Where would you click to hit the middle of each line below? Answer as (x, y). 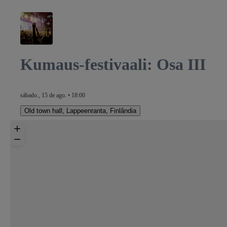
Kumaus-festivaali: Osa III (113, 65)
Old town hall (43, 110)
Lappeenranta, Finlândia (101, 110)
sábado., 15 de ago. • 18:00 (53, 95)
